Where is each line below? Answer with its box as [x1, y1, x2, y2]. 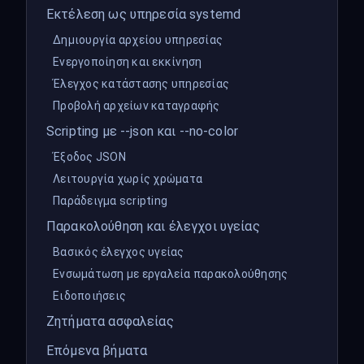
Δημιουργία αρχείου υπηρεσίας [53, 33, 223, 46]
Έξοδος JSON [53, 150, 126, 163]
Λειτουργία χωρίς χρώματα [53, 172, 202, 185]
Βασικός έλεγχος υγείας [53, 245, 184, 258]
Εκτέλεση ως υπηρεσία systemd [46, 6, 241, 22]
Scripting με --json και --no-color [46, 123, 239, 139]
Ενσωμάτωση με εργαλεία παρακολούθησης [53, 267, 288, 280]
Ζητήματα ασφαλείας [46, 314, 174, 329]
